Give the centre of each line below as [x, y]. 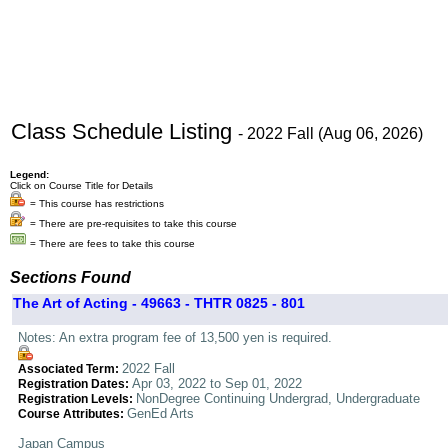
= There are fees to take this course [112, 243]
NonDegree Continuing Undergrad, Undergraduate [278, 398]
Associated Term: [70, 369]
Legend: [29, 174]
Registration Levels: [77, 399]
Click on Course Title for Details [81, 185]
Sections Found [70, 277]
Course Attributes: [72, 414]
